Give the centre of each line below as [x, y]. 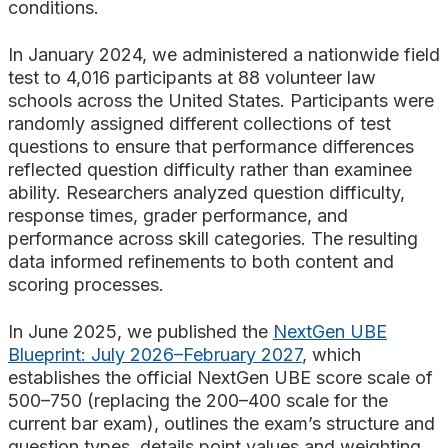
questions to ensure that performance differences [211, 147]
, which [331, 355]
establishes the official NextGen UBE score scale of [220, 378]
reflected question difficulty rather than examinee [210, 170]
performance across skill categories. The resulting [213, 239]
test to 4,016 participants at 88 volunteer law [192, 78]
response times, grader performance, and [178, 216]
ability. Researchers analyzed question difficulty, [206, 193]
